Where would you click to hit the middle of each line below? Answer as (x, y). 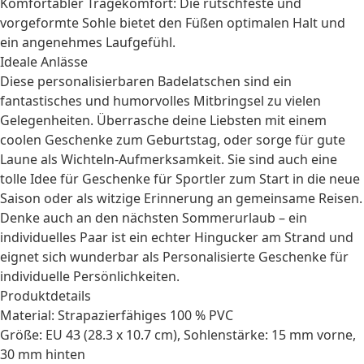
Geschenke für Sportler (154, 179)
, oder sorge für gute (281, 140)
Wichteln (88, 159)
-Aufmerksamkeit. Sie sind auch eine (226, 159)
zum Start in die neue (293, 179)
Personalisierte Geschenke (245, 257)
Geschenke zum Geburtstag (131, 140)
